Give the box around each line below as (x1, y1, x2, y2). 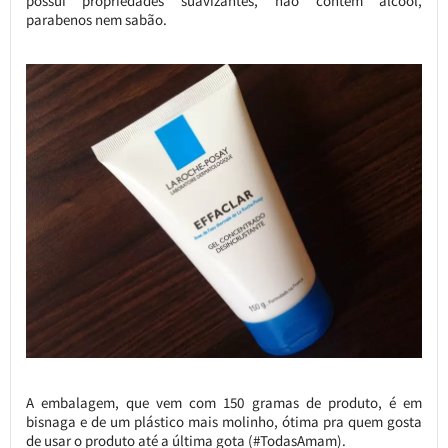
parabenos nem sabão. (25, 9, 167, 29)
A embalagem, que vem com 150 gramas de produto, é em (25, 393, 423, 413)
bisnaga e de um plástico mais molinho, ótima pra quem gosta (25, 412, 423, 432)
